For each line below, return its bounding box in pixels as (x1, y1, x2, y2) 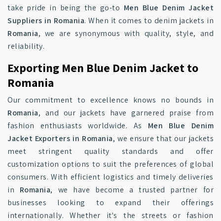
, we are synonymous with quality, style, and (38, 28, 214, 38)
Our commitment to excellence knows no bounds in (7, 95, 214, 105)
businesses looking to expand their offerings (7, 197, 214, 208)
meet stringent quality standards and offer (7, 146, 214, 156)
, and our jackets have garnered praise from (38, 108, 214, 118)
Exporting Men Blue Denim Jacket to (7, 60, 198, 75)
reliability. (7, 41, 44, 51)
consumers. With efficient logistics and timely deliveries (7, 172, 214, 182)
